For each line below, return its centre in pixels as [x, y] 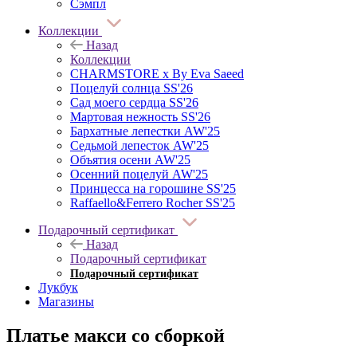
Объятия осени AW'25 [130, 159]
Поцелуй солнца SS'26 [131, 88]
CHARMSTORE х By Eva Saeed [157, 73]
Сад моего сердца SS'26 [134, 102]
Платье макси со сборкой [116, 335]
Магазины [66, 301]
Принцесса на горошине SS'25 [153, 188]
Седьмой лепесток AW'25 [139, 145]
